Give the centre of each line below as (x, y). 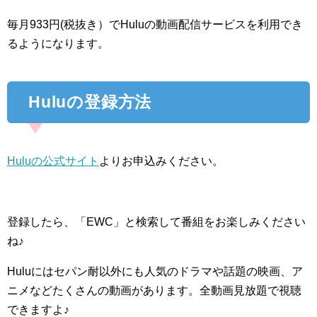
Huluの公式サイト (53, 161)
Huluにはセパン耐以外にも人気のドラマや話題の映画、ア (155, 272)
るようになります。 (58, 44)
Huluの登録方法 (90, 102)
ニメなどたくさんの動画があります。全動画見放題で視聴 (154, 291)
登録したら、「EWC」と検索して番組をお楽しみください (156, 222)
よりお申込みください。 (161, 161)
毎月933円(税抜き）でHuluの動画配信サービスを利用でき (155, 25)
